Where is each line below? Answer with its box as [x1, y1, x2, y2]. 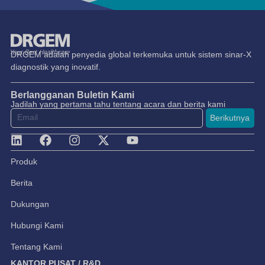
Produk [11, 156, 37, 166]
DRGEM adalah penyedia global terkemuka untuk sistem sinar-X [11, 50, 251, 60]
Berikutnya [210, 112, 250, 122]
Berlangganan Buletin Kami [11, 89, 134, 100]
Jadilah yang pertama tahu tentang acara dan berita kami [11, 99, 225, 109]
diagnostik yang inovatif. [11, 62, 101, 72]
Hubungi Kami [11, 220, 63, 230]
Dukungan [11, 199, 49, 209]
